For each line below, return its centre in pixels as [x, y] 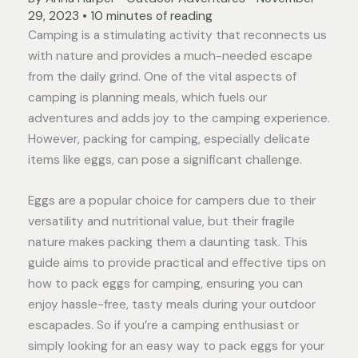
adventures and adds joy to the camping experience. [179, 119]
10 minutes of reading [151, 16]
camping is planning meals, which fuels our [147, 98]
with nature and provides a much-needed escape [170, 56]
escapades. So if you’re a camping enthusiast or [163, 326]
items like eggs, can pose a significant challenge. [165, 160]
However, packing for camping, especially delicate [169, 139]
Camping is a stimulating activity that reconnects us [177, 36]
